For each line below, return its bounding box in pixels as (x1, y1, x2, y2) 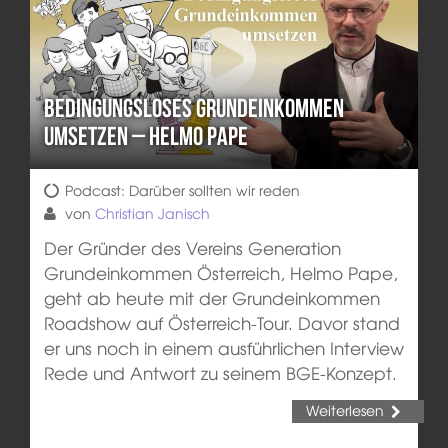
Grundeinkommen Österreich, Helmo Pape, (43, 259, 398, 285)
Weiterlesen (305, 399, 384, 420)
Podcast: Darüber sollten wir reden (64, 179, 300, 200)
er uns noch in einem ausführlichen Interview (43, 334, 404, 360)
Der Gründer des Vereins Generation (43, 234, 341, 260)
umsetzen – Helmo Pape (43, 122, 248, 151)
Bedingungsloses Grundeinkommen (43, 94, 344, 123)
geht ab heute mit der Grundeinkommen (43, 284, 380, 310)
